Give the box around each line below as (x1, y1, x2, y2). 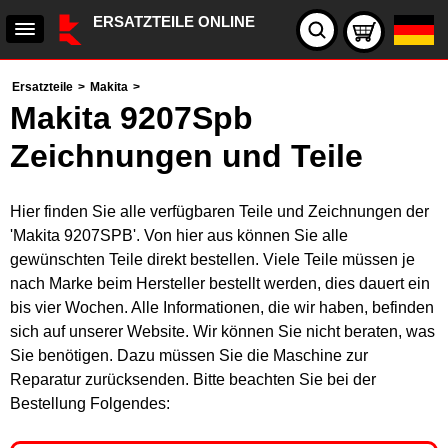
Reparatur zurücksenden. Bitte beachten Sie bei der (10, 371, 376, 388)
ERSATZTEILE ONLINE (93, 13, 255, 30)
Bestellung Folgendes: (10, 395, 170, 412)
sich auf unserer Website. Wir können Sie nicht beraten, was (10, 323, 435, 340)
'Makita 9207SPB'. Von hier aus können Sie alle (10, 227, 348, 244)
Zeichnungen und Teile (10, 138, 363, 174)
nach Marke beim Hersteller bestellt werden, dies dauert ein (10, 275, 430, 292)
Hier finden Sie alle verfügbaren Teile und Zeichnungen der (10, 203, 429, 220)
